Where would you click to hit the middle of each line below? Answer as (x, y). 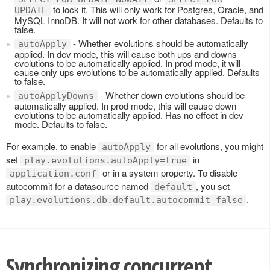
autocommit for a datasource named (78, 186)
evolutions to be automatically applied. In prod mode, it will (127, 63)
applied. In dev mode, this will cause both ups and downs (126, 54)
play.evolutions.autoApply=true (105, 160)
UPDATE (31, 10)
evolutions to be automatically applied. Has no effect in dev (129, 115)
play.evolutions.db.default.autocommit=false (126, 200)
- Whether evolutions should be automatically (159, 43)
